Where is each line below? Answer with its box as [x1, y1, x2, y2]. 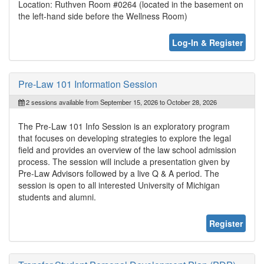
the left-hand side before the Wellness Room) [18, 9, 187, 22]
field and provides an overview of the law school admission [18, 143, 236, 156]
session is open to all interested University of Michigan [18, 179, 220, 191]
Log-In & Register [172, 36, 243, 48]
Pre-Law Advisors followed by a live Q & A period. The [18, 167, 219, 179]
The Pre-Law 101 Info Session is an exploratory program [18, 120, 230, 132]
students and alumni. [18, 190, 96, 203]
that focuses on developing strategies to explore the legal [18, 131, 231, 144]
